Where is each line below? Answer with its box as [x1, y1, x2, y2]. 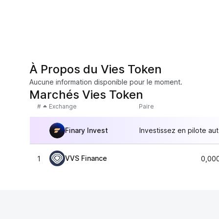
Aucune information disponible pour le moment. [29, 78, 182, 86]
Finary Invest [65, 126, 108, 134]
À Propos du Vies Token [29, 62, 162, 76]
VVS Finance [65, 154, 107, 162]
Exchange [49, 103, 77, 110]
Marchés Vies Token [29, 88, 143, 102]
